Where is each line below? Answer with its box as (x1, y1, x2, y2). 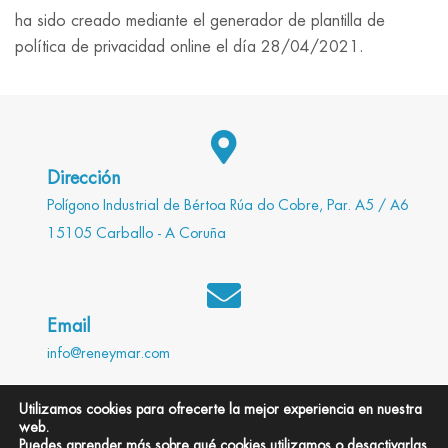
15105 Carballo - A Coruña (47, 226, 226, 241)
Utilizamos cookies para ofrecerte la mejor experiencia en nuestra (19, 402, 422, 416)
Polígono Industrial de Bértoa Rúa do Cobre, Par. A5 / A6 (47, 198, 409, 213)
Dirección (47, 169, 120, 187)
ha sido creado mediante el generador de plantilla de (15, 13, 385, 29)
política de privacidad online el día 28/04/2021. (15, 39, 364, 55)
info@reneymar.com (47, 346, 170, 361)
